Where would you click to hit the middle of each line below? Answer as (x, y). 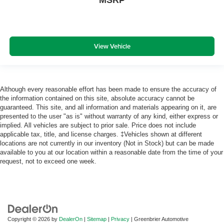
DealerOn (71, 219)
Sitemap (97, 219)
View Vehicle (112, 46)
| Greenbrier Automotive (159, 219)
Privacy (120, 219)
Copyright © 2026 (29, 219)
